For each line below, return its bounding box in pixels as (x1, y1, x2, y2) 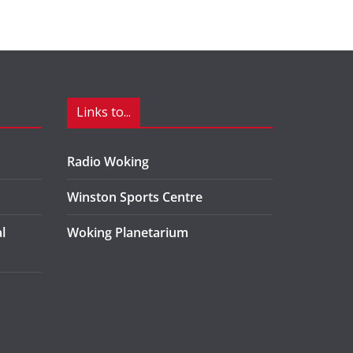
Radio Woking (67, 153, 149, 170)
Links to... (76, 103, 131, 121)
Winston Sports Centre (67, 188, 203, 206)
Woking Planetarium (67, 224, 188, 241)
